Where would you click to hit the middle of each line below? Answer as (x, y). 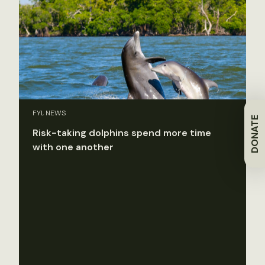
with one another (73, 147)
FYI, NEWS (49, 113)
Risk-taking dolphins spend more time (122, 133)
